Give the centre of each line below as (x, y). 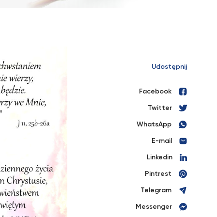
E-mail (162, 141)
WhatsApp (154, 124)
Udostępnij (169, 67)
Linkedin (160, 157)
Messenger (154, 207)
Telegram (156, 190)
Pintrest (158, 174)
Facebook (155, 92)
